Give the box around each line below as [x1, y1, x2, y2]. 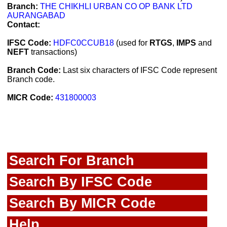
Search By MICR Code [9, 195, 156, 211]
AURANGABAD [7, 11, 65, 20]
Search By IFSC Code [9, 174, 152, 190]
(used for [114, 39, 149, 47]
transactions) [29, 48, 77, 56]
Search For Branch [9, 153, 134, 168]
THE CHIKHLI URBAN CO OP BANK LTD [40, 2, 193, 11]
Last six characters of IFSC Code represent [61, 66, 217, 74]
